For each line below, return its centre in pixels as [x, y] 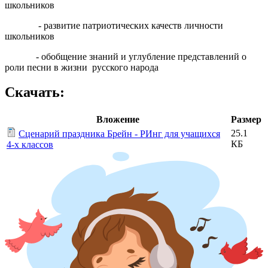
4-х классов [30, 145]
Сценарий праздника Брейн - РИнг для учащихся [119, 134]
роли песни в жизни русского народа [82, 67]
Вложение [118, 120]
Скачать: [35, 92]
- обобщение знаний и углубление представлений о [126, 56]
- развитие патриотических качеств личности [114, 25]
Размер [246, 120]
